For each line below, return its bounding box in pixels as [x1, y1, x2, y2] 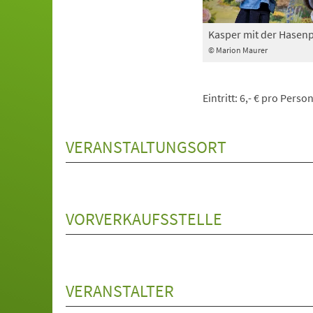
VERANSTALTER [66, 280, 175, 302]
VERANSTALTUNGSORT [66, 136, 227, 158]
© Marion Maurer [208, 44, 268, 55]
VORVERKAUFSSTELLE [66, 208, 223, 230]
